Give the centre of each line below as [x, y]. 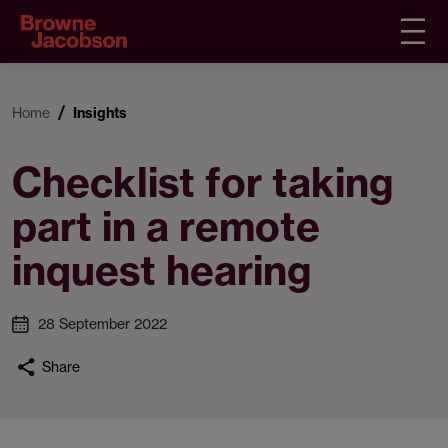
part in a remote [166, 226]
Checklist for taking [203, 182]
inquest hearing [162, 270]
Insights [100, 113]
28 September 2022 [102, 323]
